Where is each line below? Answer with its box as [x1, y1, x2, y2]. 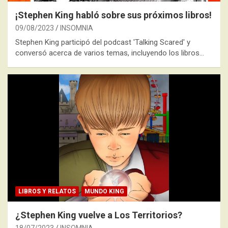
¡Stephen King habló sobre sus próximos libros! [15, 9, 212, 20]
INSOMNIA [60, 23, 93, 32]
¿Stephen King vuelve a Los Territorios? [15, 210, 182, 221]
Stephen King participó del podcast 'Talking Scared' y [15, 37, 190, 47]
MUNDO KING [84, 188, 124, 195]
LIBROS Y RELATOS [18, 188, 76, 195]
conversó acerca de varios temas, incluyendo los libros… [15, 48, 204, 58]
